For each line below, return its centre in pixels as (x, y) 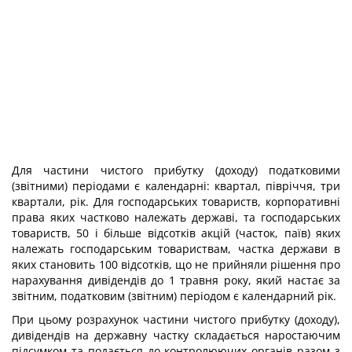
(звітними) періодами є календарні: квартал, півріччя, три (176, 186)
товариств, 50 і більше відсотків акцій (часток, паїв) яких (176, 233)
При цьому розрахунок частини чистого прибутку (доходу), (176, 319)
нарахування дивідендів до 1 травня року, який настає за (176, 280)
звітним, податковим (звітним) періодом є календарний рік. (174, 296)
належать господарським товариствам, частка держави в (176, 249)
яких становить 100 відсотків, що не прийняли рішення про (176, 264)
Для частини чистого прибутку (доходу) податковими (176, 170)
